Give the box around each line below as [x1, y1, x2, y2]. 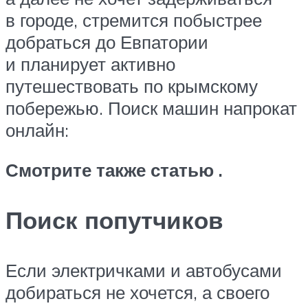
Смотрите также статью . [5, 158, 223, 181]
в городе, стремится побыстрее [5, 8, 262, 31]
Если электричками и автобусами [5, 258, 282, 281]
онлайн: [5, 118, 69, 141]
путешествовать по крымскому [5, 74, 258, 97]
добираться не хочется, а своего [5, 280, 269, 303]
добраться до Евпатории [5, 30, 208, 53]
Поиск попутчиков [5, 204, 223, 235]
